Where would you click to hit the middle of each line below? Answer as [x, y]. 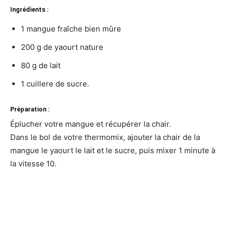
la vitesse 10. [33, 163]
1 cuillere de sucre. [55, 83]
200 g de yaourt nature [62, 47]
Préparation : [30, 109]
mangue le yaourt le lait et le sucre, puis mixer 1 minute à [113, 150]
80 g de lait [41, 65]
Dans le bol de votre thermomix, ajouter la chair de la [105, 137]
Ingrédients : [30, 9]
